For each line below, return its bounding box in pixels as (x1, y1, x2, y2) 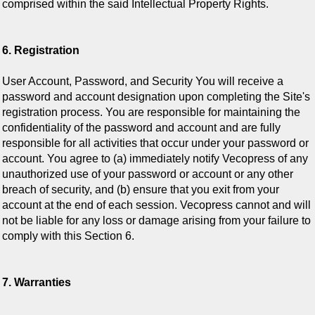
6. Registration (2, 44, 79, 57)
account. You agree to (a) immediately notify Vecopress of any (2, 153, 308, 165)
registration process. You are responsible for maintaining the (2, 106, 300, 119)
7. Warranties (2, 276, 71, 289)
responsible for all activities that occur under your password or (2, 137, 309, 150)
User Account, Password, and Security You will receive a (2, 75, 283, 88)
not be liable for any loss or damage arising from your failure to (2, 214, 311, 227)
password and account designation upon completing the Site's (2, 91, 310, 103)
